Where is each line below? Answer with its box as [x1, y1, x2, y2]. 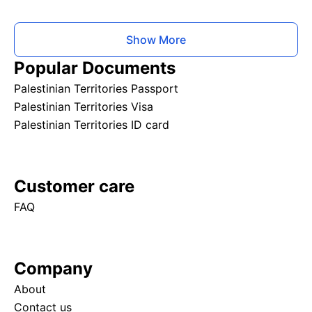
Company [14, 258, 93, 279]
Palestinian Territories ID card [14, 118, 169, 132]
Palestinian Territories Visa [14, 100, 153, 114]
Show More [126, 33, 186, 47]
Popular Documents [14, 58, 175, 79]
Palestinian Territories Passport [14, 81, 178, 96]
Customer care [14, 176, 134, 197]
